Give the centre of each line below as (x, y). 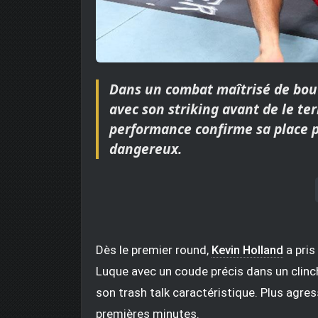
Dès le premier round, (154, 250)
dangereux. (146, 148)
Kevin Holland (247, 250)
